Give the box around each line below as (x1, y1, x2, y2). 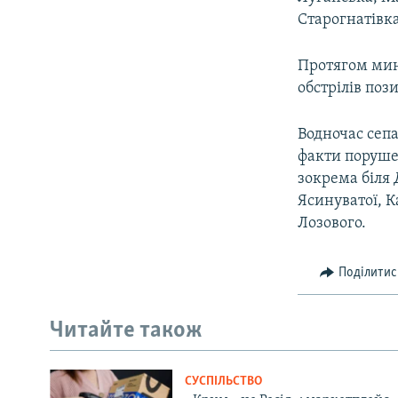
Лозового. (298, 214, 367, 232)
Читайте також (50, 319, 203, 344)
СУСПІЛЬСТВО (184, 374, 262, 388)
